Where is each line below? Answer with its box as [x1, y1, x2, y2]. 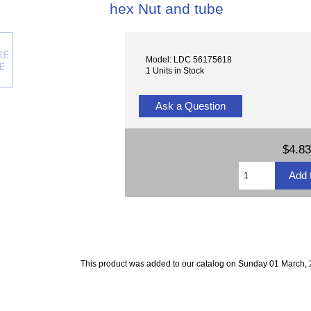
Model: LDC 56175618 [146, 54, 233, 64]
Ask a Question [153, 100, 229, 112]
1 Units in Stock [146, 65, 205, 75]
